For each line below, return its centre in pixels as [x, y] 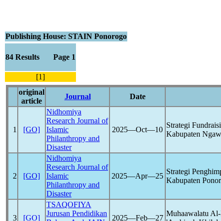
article [32, 101]
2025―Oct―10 [137, 129]
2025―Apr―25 [137, 176]
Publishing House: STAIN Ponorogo [66, 36]
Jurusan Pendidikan [77, 213]
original [32, 92]
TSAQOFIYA [69, 204]
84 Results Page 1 [40, 57]
